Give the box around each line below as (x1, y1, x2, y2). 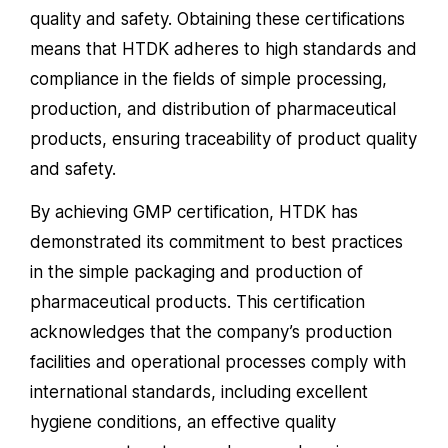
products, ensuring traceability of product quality (30, 128, 417, 149)
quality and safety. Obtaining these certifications (30, 8, 405, 29)
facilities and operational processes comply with (30, 352, 406, 373)
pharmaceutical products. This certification (30, 292, 365, 313)
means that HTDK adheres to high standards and (30, 38, 417, 59)
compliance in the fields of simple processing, (30, 68, 387, 89)
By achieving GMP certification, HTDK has (30, 202, 358, 223)
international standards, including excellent (30, 382, 368, 403)
